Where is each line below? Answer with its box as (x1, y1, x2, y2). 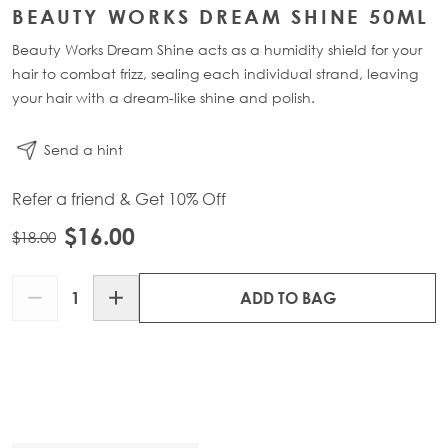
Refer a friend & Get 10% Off (12, 188, 226, 210)
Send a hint (44, 140, 123, 160)
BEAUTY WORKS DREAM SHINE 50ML (12, 5, 430, 29)
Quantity (11, 275, 78, 297)
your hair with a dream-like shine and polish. (12, 88, 315, 108)
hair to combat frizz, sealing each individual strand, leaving (12, 64, 418, 84)
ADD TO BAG (239, 288, 336, 308)
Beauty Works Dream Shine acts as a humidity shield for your (12, 40, 422, 60)
